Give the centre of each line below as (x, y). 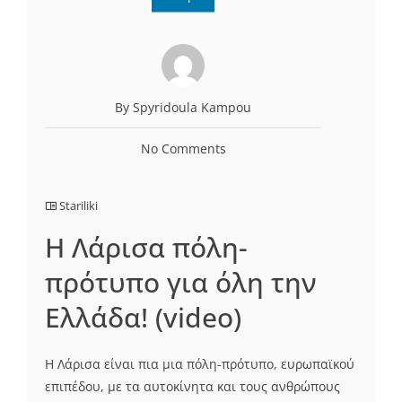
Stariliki (79, 205)
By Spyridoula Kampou (183, 107)
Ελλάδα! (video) (143, 317)
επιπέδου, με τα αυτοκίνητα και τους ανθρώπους (192, 386)
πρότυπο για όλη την (181, 282)
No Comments (183, 148)
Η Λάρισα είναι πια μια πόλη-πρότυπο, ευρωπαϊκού (200, 363)
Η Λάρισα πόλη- (146, 247)
